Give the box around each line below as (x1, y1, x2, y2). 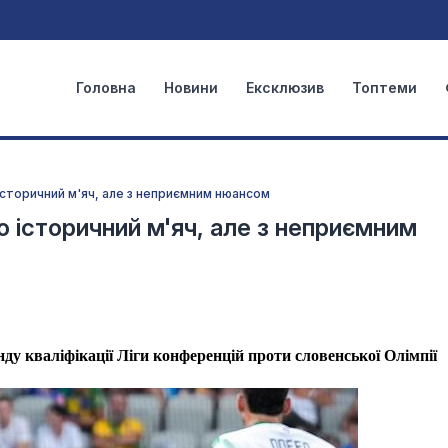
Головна (76, 79, 136, 96)
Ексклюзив (246, 79, 324, 96)
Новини (164, 79, 218, 96)
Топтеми (352, 79, 417, 96)
